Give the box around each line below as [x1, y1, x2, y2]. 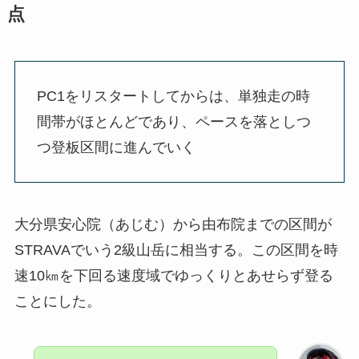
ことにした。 [14, 292, 101, 309]
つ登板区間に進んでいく [36, 139, 196, 156]
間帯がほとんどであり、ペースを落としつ [36, 114, 311, 131]
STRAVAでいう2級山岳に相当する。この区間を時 [14, 241, 338, 258]
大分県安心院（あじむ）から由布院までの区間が [14, 216, 332, 232]
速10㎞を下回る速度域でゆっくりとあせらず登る [14, 267, 333, 284]
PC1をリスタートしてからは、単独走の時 [36, 88, 310, 105]
